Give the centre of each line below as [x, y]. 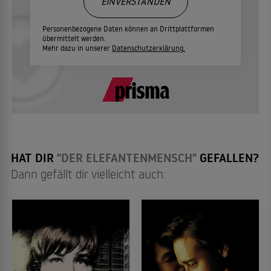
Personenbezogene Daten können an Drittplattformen [128, 28]
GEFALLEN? [228, 158]
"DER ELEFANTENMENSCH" [127, 158]
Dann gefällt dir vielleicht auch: [88, 173]
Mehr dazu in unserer [77, 48]
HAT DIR [34, 158]
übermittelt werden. [74, 38]
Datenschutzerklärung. [149, 48]
